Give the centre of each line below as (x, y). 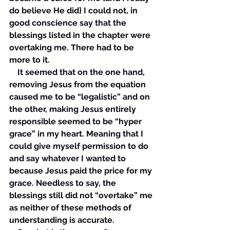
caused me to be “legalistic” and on (81, 97)
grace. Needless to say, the (64, 183)
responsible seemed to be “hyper (76, 121)
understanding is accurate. (63, 220)
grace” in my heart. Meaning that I (77, 134)
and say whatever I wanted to (69, 158)
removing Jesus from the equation (79, 84)
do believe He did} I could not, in (74, 11)
